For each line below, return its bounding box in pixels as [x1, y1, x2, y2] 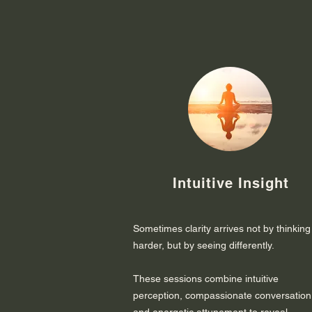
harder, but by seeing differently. [133, 240, 274, 251]
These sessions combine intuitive [133, 273, 279, 285]
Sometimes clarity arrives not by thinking [133, 223, 311, 235]
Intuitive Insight [172, 175, 289, 192]
